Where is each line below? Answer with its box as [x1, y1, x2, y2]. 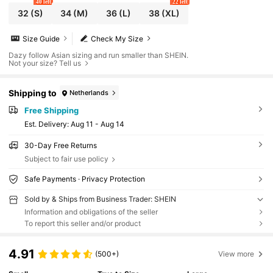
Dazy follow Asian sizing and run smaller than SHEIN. [9, 51, 189, 60]
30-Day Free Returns [24, 141, 97, 151]
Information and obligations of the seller [24, 207, 158, 216]
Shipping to [9, 87, 57, 98]
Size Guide [23, 34, 60, 43]
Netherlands [69, 88, 109, 97]
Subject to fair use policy [24, 154, 108, 164]
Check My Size [91, 34, 144, 43]
